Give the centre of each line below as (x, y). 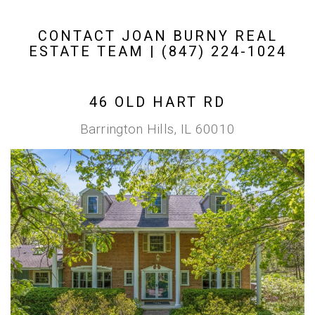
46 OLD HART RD (157, 102)
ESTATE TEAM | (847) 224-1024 (157, 51)
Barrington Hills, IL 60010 (157, 129)
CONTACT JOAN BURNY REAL (157, 36)
